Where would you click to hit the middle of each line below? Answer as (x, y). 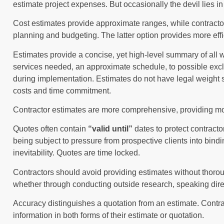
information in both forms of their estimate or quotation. (108, 215)
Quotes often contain (50, 129)
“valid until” (110, 129)
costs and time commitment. (62, 90)
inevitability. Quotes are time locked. (76, 153)
